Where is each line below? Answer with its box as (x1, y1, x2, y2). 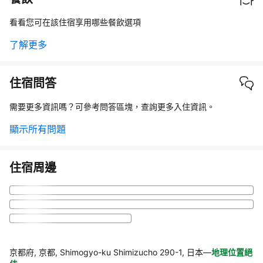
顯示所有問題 (9, 123, 66, 135)
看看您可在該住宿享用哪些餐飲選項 (9, 16, 141, 27)
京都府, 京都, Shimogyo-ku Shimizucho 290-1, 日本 (9, 247, 203, 257)
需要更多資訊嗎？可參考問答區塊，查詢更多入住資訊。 (9, 101, 215, 112)
